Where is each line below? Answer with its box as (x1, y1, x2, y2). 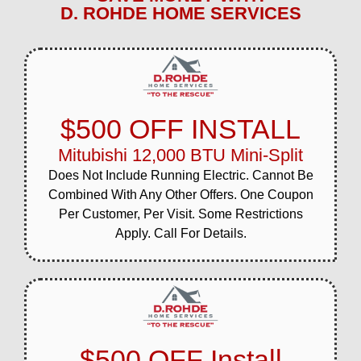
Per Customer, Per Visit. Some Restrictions (58, 206, 303, 221)
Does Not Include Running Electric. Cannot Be (48, 168, 313, 182)
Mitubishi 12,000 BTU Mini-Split (58, 144, 303, 165)
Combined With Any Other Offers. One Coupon (48, 187, 313, 201)
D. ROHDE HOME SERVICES (60, 2, 301, 23)
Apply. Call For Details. (114, 226, 247, 240)
